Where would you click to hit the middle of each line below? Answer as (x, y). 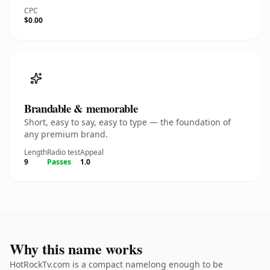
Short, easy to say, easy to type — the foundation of (127, 122)
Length (36, 152)
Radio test (64, 152)
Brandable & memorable (81, 108)
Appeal (92, 152)
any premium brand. (66, 134)
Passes (59, 162)
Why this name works (76, 249)
